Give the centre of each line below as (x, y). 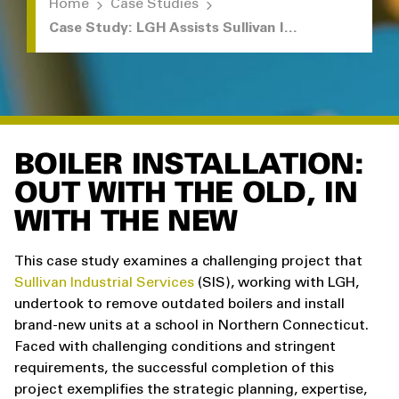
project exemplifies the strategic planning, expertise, (191, 390)
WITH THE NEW (126, 223)
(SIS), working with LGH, (277, 283)
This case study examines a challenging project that (188, 262)
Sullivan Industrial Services (104, 283)
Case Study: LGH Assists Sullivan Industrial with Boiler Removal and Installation (290, 28)
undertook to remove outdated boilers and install (179, 305)
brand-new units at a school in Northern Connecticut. (191, 326)
